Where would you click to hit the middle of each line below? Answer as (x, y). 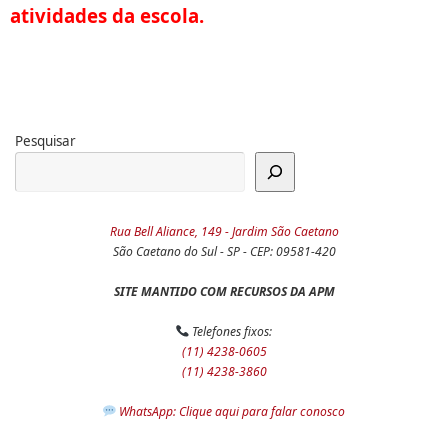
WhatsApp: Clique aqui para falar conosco (232, 412)
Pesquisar (45, 141)
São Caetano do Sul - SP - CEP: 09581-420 (224, 252)
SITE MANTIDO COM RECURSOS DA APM (224, 292)
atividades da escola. (107, 15)
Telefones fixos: (231, 332)
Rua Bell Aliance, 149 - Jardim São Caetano (224, 232)
